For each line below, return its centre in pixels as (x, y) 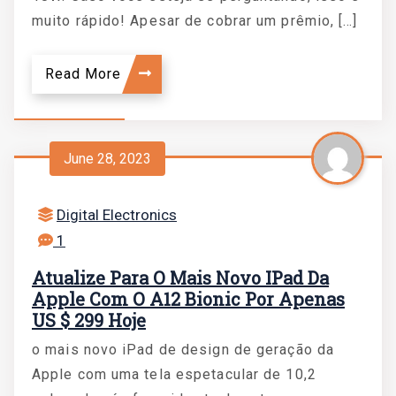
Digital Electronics (117, 215)
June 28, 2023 (107, 158)
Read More (85, 74)
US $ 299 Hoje (89, 320)
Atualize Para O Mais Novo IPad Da (180, 278)
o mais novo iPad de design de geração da (183, 350)
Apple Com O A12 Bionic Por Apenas (188, 299)
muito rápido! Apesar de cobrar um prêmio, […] (195, 21)
